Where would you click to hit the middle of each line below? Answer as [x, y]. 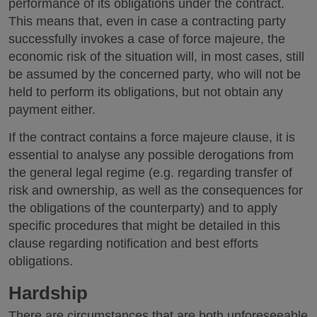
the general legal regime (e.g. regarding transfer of [150, 172]
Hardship [48, 293]
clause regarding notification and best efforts [133, 243]
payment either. [52, 110]
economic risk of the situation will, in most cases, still [156, 57]
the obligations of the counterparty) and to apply [143, 208]
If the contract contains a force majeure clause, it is [152, 137]
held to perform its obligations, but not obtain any [146, 92]
